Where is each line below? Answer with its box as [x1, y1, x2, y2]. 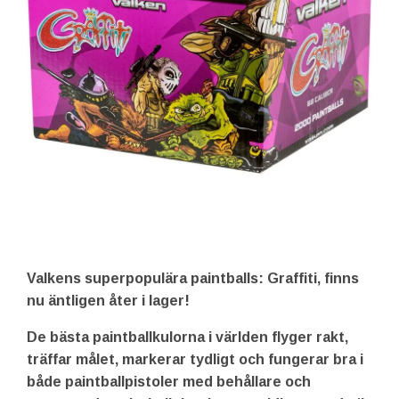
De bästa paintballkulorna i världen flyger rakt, [27, 330, 348, 345]
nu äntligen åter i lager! [27, 293, 190, 308]
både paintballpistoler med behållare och [27, 374, 311, 389]
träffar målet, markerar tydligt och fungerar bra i [27, 352, 363, 367]
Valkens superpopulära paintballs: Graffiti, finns [27, 271, 359, 286]
